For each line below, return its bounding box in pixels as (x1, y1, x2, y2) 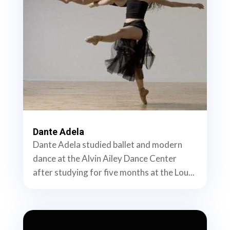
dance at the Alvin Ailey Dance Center (32, 153, 177, 164)
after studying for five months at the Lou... (32, 167, 195, 178)
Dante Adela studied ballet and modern (32, 139, 182, 150)
